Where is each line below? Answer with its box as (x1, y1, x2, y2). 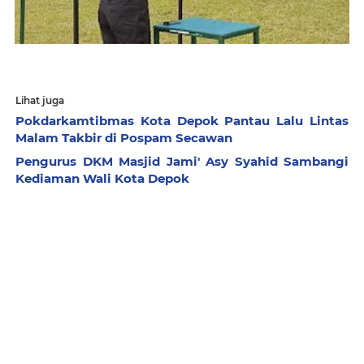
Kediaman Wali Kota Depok (15, 170, 189, 186)
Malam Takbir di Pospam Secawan (15, 129, 232, 145)
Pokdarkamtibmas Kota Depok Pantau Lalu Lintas (15, 112, 349, 128)
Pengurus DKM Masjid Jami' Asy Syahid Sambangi (15, 153, 349, 169)
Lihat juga (15, 93, 64, 106)
